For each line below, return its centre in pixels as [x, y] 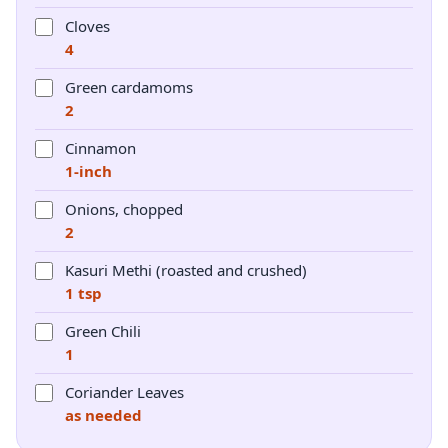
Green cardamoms [129, 87]
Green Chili [103, 331]
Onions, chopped [124, 209]
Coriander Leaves [124, 392]
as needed [103, 415]
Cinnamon [100, 148]
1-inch [88, 171]
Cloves [87, 26]
